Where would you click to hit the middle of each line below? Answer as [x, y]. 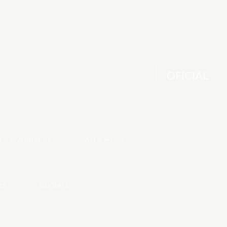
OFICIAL [188, 75]
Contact [54, 184]
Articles [99, 139]
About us [35, 139]
